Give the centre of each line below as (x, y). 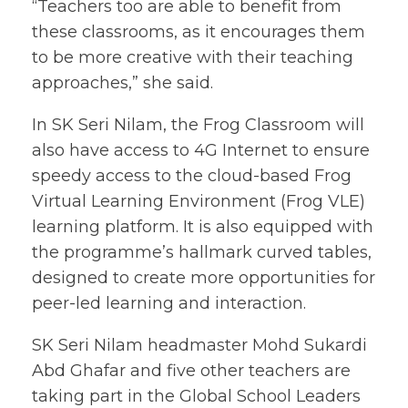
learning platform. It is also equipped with (203, 227)
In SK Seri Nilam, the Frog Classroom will (198, 125)
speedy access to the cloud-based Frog (192, 176)
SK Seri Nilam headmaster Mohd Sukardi (199, 345)
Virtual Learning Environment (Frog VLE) (199, 201)
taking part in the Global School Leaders (196, 396)
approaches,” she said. (122, 83)
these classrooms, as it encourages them (199, 32)
